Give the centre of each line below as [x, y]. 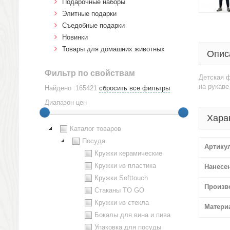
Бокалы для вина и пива [132, 215]
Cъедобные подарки [93, 25]
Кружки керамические [128, 153]
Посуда [94, 141]
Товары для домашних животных [113, 49]
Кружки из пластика [125, 166]
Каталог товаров [95, 129]
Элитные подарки [89, 14]
